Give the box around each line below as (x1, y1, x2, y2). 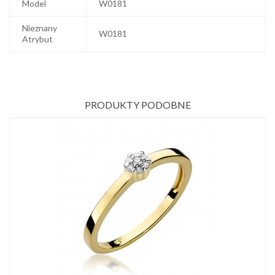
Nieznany (22, 23, 57, 34)
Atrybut (22, 34, 53, 45)
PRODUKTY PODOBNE (84, 99, 191, 111)
